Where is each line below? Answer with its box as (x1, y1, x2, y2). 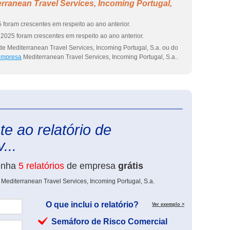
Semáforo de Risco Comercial (51, 217, 167, 226)
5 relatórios (18, 161, 64, 171)
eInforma (184, 101, 209, 108)
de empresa (64, 161, 118, 171)
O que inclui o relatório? (46, 200, 139, 209)
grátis (118, 161, 143, 171)
